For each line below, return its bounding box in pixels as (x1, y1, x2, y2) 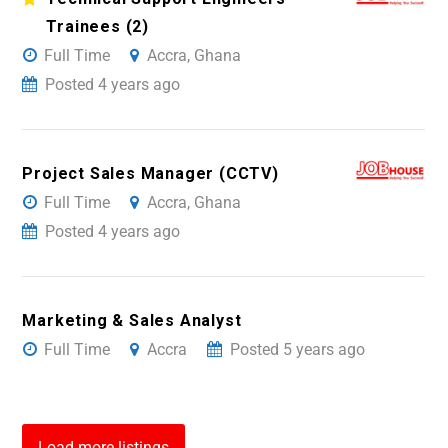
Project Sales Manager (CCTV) (22, 164, 279, 184)
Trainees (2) (46, 17, 149, 37)
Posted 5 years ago (230, 340, 366, 360)
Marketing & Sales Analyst (22, 311, 242, 331)
